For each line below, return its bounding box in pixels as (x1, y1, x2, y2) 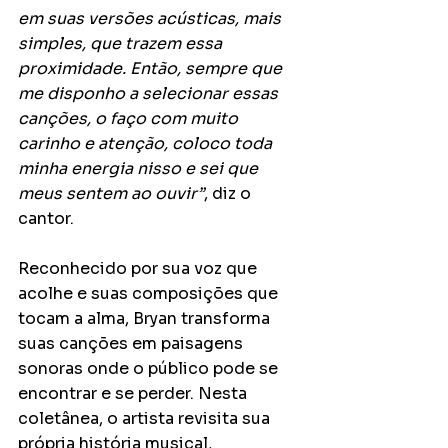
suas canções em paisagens (18, 332, 247, 354)
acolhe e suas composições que (18, 282, 282, 304)
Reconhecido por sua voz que (18, 257, 261, 279)
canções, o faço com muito (18, 107, 242, 129)
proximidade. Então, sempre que (18, 57, 286, 79)
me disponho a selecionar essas (18, 82, 282, 104)
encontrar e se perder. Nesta (18, 382, 251, 404)
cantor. (18, 207, 74, 229)
